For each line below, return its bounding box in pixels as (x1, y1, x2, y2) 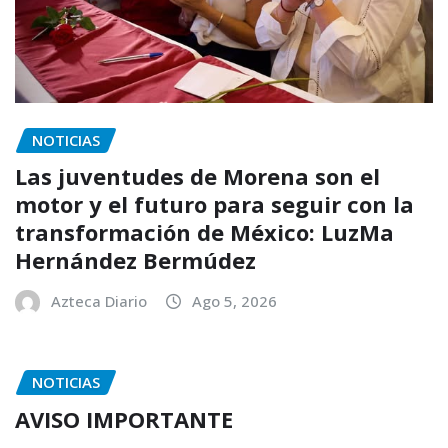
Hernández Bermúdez (15, 245, 256, 276)
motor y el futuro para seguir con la (15, 189, 414, 220)
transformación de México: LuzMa (15, 217, 394, 248)
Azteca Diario (51, 291, 147, 312)
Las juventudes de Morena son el (15, 161, 380, 192)
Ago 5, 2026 (192, 291, 277, 312)
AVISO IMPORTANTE (15, 403, 233, 434)
